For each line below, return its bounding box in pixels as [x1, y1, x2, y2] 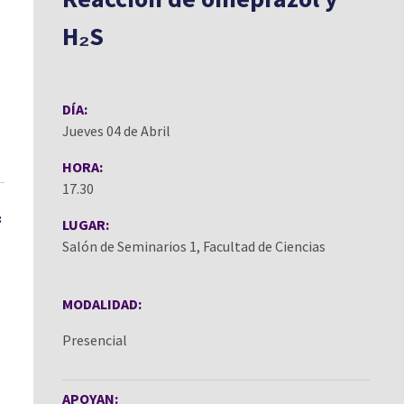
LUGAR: [62, 216, 109, 234]
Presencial [62, 331, 127, 349]
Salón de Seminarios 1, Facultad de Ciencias [62, 237, 326, 255]
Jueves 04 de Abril [62, 122, 170, 140]
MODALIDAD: [62, 295, 142, 313]
